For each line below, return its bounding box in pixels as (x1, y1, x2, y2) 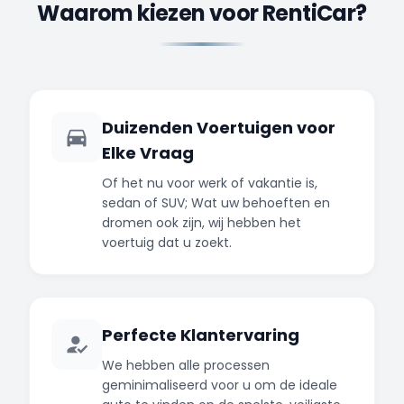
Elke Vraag (102, 141, 194, 164)
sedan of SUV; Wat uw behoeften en (102, 193, 330, 212)
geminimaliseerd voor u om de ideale (102, 375, 337, 394)
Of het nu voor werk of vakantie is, (102, 173, 317, 192)
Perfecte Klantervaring (102, 323, 299, 346)
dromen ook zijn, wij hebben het (102, 213, 301, 232)
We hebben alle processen (102, 355, 270, 374)
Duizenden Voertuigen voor (102, 115, 335, 139)
